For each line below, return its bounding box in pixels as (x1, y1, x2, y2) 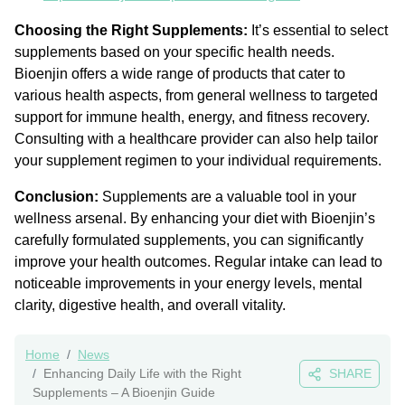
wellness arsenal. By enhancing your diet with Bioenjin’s (14, 211, 375, 227)
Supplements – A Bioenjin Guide (33, 385, 215, 400)
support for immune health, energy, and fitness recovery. (14, 109, 370, 126)
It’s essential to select (248, 23, 388, 39)
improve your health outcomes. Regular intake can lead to (14, 254, 382, 270)
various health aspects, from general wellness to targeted (14, 88, 378, 104)
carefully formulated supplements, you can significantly (14, 232, 363, 249)
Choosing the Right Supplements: (14, 23, 248, 39)
